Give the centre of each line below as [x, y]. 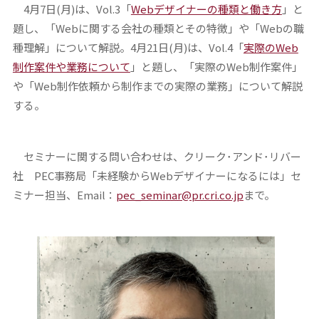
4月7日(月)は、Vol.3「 [72, 9]
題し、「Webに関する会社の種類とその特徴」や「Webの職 [158, 28]
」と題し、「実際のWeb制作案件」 [216, 67]
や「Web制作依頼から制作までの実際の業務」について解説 [157, 86]
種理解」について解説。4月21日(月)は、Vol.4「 [128, 48]
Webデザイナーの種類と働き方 [206, 9]
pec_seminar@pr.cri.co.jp [179, 195]
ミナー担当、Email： [64, 195]
